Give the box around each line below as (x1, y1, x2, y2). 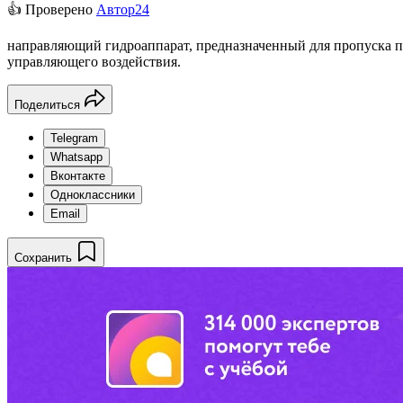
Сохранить (14, 250, 72, 264)
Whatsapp (50, 149, 103, 164)
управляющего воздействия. (7, 53, 181, 69)
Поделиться (14, 97, 80, 112)
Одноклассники (50, 187, 135, 201)
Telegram (50, 130, 98, 145)
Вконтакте (50, 168, 105, 183)
